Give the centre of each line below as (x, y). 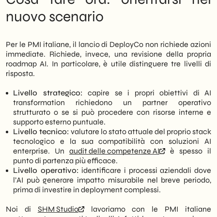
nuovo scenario (55, 16)
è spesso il (188, 151)
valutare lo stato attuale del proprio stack (140, 132)
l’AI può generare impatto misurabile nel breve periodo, (112, 180)
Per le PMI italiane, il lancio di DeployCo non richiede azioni (108, 44)
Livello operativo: (46, 170)
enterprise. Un (41, 151)
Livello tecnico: (41, 132)
